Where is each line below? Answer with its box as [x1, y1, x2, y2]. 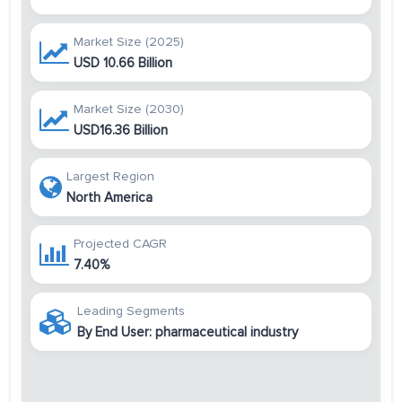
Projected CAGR [74, 236, 167, 252]
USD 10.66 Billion [74, 55, 172, 72]
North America [66, 189, 153, 206]
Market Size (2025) [74, 34, 184, 50]
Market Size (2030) [74, 101, 184, 118]
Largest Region [66, 169, 154, 185]
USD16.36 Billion [74, 122, 168, 139]
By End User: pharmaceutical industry [77, 324, 298, 341]
